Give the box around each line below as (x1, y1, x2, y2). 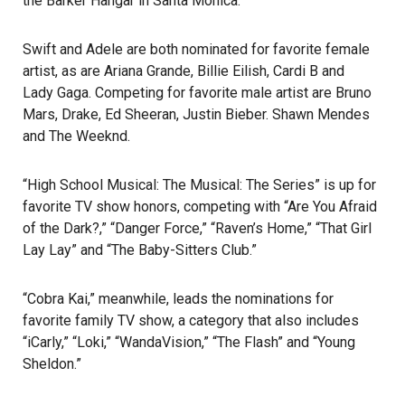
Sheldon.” (23, 355, 81, 372)
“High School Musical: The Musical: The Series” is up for (23, 176, 376, 193)
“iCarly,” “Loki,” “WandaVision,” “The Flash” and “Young (23, 334, 355, 351)
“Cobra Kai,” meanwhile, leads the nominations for (23, 290, 334, 307)
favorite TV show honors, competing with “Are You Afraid (23, 198, 377, 215)
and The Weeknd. (23, 127, 130, 145)
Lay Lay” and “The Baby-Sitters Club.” (23, 241, 257, 259)
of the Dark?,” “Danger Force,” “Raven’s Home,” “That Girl (23, 220, 372, 237)
